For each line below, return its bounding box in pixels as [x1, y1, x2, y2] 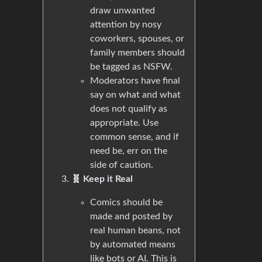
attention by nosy [90, 20, 161, 29]
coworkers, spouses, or [90, 34, 184, 43]
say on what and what [90, 90, 181, 99]
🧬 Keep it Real [71, 174, 133, 184]
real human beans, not [90, 226, 181, 235]
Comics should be [90, 198, 163, 207]
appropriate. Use [90, 118, 158, 127]
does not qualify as [90, 104, 167, 113]
